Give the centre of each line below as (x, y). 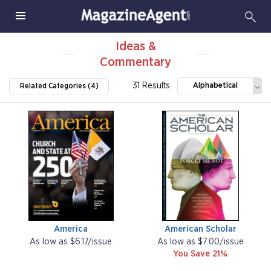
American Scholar (200, 229)
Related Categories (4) (59, 86)
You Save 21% (200, 254)
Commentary (135, 62)
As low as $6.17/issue (71, 242)
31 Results (151, 86)
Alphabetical (215, 86)
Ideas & (135, 46)
